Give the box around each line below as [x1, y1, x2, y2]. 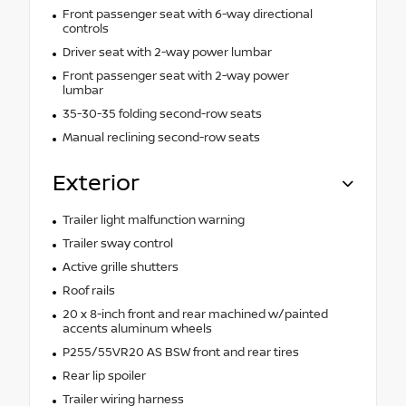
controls [62, 22, 109, 37]
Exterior [53, 170, 140, 198]
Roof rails [62, 284, 115, 299]
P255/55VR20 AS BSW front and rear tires [62, 345, 299, 361]
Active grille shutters [62, 260, 179, 275]
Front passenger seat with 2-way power [62, 69, 289, 84]
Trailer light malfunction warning [62, 213, 245, 228]
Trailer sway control [62, 237, 173, 252]
